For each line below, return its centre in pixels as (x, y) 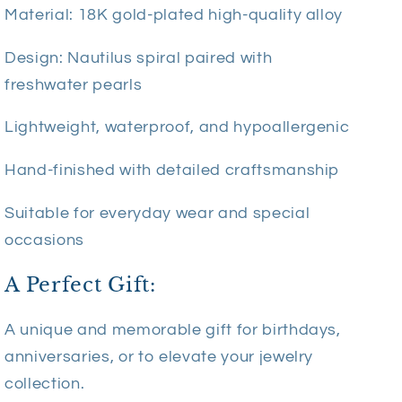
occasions (45, 240)
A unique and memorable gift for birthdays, (173, 330)
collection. (45, 384)
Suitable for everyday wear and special (157, 213)
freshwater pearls (74, 85)
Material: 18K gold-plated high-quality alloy (174, 16)
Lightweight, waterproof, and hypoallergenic (177, 128)
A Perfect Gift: (80, 285)
